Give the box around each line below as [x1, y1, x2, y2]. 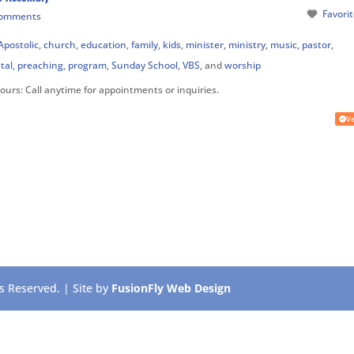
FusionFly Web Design [111, 281, 232, 296]
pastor [302, 38, 332, 51]
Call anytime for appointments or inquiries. [24, 83, 219, 96]
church [43, 38, 77, 51]
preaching [17, 58, 63, 72]
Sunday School [111, 58, 178, 72]
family [131, 38, 159, 51]
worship [224, 58, 261, 72]
